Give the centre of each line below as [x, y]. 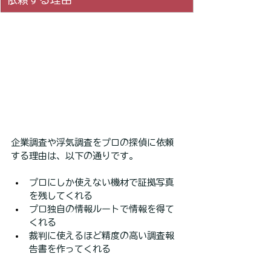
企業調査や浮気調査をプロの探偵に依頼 [93, 143]
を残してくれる [61, 196]
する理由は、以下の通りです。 [74, 156]
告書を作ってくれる [70, 249]
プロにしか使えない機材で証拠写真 [102, 183]
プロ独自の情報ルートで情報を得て [102, 209]
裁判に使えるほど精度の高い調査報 [102, 236]
